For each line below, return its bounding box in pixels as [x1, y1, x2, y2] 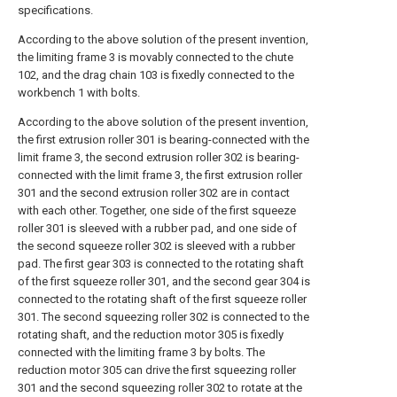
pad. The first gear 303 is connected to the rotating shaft [18, 257, 304, 270]
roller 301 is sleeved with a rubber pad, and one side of [18, 222, 297, 235]
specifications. [18, 4, 93, 17]
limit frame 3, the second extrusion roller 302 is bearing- [18, 151, 300, 164]
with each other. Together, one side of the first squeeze [18, 204, 296, 217]
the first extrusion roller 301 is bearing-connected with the [18, 133, 309, 146]
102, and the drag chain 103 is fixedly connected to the [18, 68, 294, 82]
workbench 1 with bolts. [18, 86, 140, 99]
